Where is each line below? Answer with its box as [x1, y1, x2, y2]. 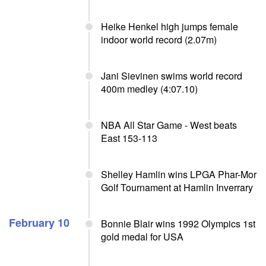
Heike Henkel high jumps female [101, 20, 238, 33]
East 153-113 [101, 131, 157, 145]
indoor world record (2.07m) [101, 33, 217, 46]
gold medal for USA [101, 230, 183, 243]
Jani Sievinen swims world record [101, 69, 242, 83]
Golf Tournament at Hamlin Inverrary [101, 180, 253, 194]
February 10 [9, 215, 69, 230]
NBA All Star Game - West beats [101, 118, 237, 132]
